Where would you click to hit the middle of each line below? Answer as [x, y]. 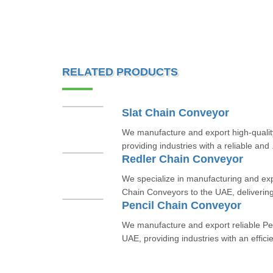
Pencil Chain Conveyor [181, 205]
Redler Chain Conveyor [182, 159]
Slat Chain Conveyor [175, 113]
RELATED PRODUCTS [120, 72]
